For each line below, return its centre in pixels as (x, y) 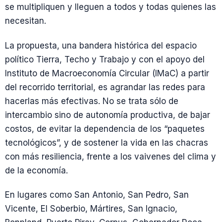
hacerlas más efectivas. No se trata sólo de (92, 101)
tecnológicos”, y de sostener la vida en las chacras (107, 142)
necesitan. (26, 21)
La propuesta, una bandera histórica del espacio (101, 45)
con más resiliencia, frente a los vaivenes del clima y (111, 156)
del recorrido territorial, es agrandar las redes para (105, 87)
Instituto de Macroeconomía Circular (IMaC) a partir (107, 73)
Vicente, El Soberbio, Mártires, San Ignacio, (91, 208)
